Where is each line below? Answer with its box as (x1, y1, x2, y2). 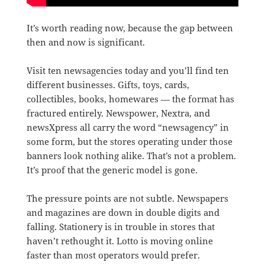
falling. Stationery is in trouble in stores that (26, 220, 215, 232)
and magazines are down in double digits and (26, 206, 219, 218)
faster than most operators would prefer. (26, 248, 200, 261)
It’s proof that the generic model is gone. (26, 163, 198, 176)
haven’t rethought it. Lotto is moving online (26, 234, 213, 247)
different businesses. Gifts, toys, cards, (26, 78, 189, 91)
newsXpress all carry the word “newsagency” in (26, 121, 229, 133)
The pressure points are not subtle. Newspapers (26, 192, 228, 204)
